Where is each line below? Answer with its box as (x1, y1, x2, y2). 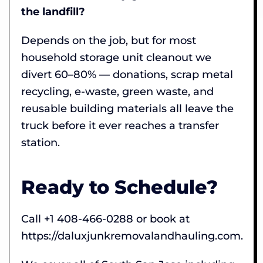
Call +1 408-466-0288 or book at (21, 212, 190, 225)
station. (21, 136, 60, 149)
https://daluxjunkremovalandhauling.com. (21, 229, 243, 242)
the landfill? (21, 5, 85, 18)
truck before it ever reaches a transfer (21, 119, 219, 132)
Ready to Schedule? (21, 175, 218, 198)
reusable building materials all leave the (21, 102, 234, 115)
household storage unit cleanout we (21, 50, 211, 64)
